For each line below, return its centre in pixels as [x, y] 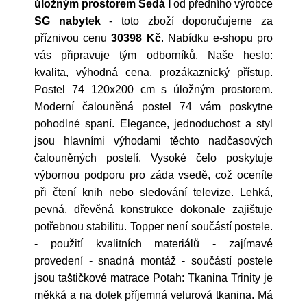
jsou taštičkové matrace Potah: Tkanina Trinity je [153, 278]
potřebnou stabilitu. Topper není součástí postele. [153, 226]
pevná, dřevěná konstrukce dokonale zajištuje [153, 209]
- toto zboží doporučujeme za [187, 21]
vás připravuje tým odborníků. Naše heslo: [153, 55]
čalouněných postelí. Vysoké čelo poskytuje [153, 158]
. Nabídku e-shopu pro [217, 38]
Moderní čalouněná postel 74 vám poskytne [153, 107]
